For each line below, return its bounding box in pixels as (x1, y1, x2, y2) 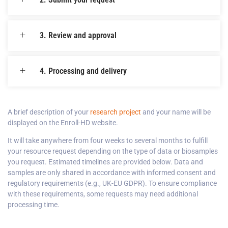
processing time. (8, 201, 60, 209)
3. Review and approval (40, 30, 117, 40)
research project (90, 107, 141, 116)
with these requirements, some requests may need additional (8, 190, 198, 198)
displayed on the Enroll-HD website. (8, 118, 118, 127)
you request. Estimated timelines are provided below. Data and (8, 158, 203, 166)
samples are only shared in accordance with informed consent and (8, 168, 216, 177)
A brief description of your (8, 107, 90, 116)
